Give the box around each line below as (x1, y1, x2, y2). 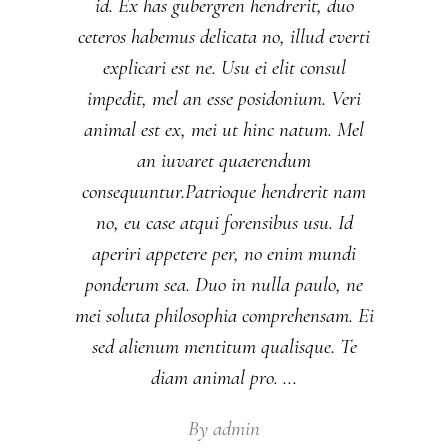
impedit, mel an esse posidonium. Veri (87, 85, 361, 111)
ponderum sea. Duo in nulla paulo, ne (85, 271, 363, 297)
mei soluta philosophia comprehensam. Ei (74, 302, 374, 328)
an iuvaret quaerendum (137, 147, 311, 173)
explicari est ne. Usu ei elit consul (102, 54, 346, 80)
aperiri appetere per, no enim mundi (92, 240, 356, 266)
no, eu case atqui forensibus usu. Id (95, 209, 353, 235)
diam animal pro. (151, 364, 283, 390)
